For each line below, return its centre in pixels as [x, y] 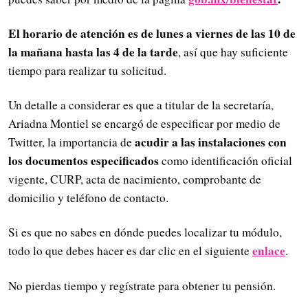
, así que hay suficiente [233, 52]
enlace [269, 251]
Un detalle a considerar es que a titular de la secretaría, [141, 105]
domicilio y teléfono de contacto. [88, 198]
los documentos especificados [84, 161]
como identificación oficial [225, 161]
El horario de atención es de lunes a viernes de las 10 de [152, 33]
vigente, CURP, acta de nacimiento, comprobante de [135, 179]
